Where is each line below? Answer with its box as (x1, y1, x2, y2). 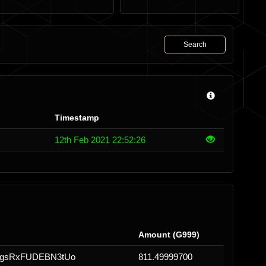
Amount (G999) (138, 230, 199, 239)
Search (183, 40, 207, 49)
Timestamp (55, 113, 99, 122)
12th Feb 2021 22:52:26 (55, 135, 145, 145)
